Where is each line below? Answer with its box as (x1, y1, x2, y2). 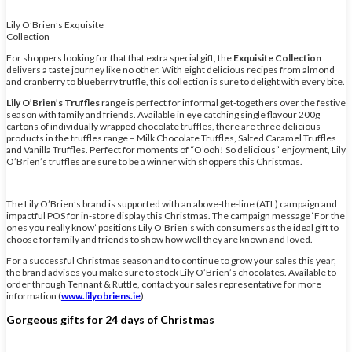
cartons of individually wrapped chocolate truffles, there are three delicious (6, 120, 321, 133)
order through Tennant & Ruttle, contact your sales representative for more (6, 278, 321, 291)
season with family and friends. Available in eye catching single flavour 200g (6, 108, 320, 121)
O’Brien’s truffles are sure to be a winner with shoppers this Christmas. (6, 156, 302, 168)
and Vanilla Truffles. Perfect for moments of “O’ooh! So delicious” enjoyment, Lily (6, 144, 346, 156)
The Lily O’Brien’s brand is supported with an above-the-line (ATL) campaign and (6, 198, 337, 211)
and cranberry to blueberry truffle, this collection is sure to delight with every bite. (6, 75, 345, 88)
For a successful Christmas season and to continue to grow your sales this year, (6, 255, 336, 267)
